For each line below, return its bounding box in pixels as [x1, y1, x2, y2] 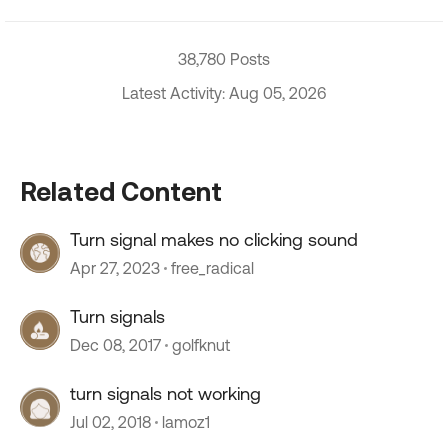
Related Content [20, 176, 222, 206]
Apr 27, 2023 [70, 259, 160, 277]
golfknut [172, 336, 230, 354]
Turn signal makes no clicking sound [70, 229, 358, 250]
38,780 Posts [178, 50, 270, 68]
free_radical [171, 259, 254, 277]
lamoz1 [162, 413, 210, 431]
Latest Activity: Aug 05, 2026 [122, 84, 326, 102]
